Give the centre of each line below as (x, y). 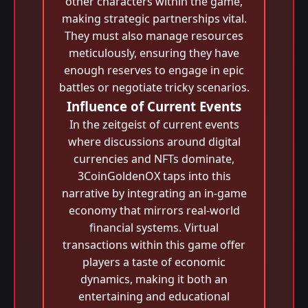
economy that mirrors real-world (154, 210)
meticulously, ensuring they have (154, 53)
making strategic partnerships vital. (154, 19)
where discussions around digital (154, 142)
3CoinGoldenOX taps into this (154, 176)
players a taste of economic (154, 262)
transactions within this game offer (154, 245)
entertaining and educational (154, 296)
